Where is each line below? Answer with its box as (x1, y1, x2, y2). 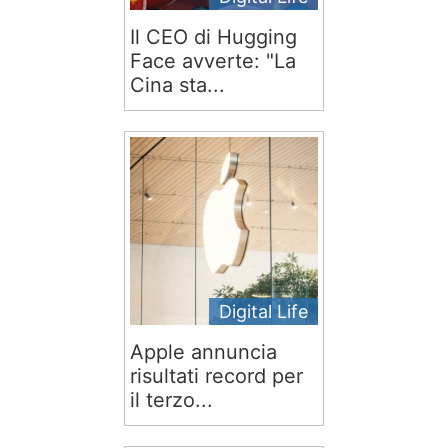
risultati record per (130, 364, 303, 388)
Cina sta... (130, 73, 225, 97)
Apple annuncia (130, 340, 277, 364)
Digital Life (219, 301, 308, 322)
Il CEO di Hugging (130, 25, 297, 49)
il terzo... (130, 388, 213, 412)
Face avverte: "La (130, 49, 296, 73)
